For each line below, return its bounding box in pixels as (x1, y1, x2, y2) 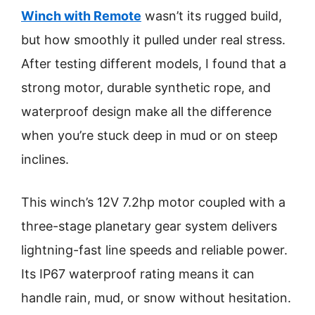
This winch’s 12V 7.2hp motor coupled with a (21, 195, 285, 210)
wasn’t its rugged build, (141, 8, 282, 23)
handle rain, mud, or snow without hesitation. (21, 290, 291, 305)
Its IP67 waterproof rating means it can (21, 266, 255, 281)
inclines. (21, 152, 69, 167)
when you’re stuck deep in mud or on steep (21, 128, 278, 143)
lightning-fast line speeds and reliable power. (21, 243, 288, 257)
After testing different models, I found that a (21, 56, 286, 71)
